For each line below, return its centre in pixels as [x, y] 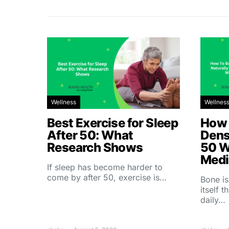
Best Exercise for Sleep [113, 123]
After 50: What [90, 135]
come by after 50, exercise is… [107, 177]
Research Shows [95, 147]
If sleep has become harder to [105, 167]
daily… [213, 200]
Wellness [64, 102]
